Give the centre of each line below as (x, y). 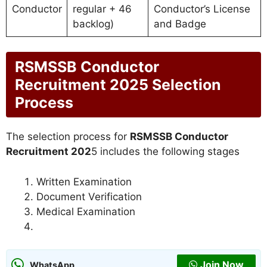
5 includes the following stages (165, 152)
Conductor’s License (202, 9)
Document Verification (89, 196)
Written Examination (84, 181)
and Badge (180, 24)
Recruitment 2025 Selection (118, 85)
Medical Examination (86, 211)
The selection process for (68, 137)
